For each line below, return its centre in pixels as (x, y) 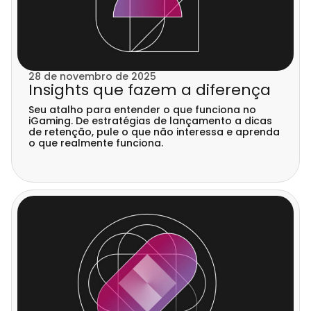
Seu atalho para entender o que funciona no (142, 110)
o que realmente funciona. (96, 143)
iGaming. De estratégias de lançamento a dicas (150, 121)
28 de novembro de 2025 (92, 77)
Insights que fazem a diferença (150, 90)
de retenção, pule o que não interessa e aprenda (154, 132)
